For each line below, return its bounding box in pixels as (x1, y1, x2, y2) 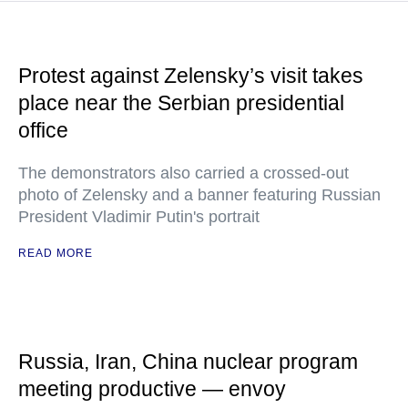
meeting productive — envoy (18, 377, 286, 401)
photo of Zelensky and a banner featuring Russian (18, 186, 381, 204)
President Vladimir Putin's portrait (18, 208, 260, 226)
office (18, 118, 68, 142)
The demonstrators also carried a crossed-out (18, 164, 349, 182)
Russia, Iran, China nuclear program (18, 350, 358, 373)
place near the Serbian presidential (18, 91, 344, 115)
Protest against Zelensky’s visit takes (18, 64, 363, 87)
